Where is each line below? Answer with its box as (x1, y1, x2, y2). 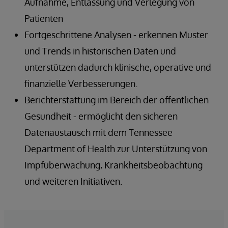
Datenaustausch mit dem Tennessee (24, 126, 173, 138)
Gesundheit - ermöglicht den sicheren (24, 110, 178, 122)
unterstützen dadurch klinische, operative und (24, 61, 211, 73)
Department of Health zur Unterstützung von (24, 142, 207, 154)
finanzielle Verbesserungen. (24, 77, 137, 89)
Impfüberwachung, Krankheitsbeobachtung (24, 159, 203, 170)
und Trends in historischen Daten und (24, 45, 176, 56)
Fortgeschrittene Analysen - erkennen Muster (24, 28, 208, 40)
